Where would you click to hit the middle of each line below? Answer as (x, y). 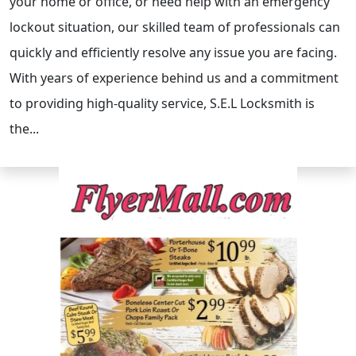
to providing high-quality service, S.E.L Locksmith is (162, 103)
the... (24, 128)
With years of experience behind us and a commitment (174, 77)
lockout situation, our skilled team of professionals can (175, 27)
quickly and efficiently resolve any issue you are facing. (173, 52)
